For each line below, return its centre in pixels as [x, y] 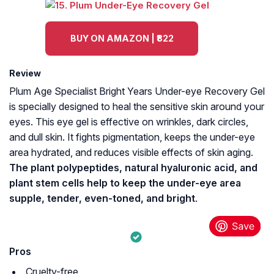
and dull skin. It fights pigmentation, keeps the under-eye [132, 137]
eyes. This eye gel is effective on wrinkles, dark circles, [129, 122]
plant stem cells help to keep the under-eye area [125, 183]
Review [25, 73]
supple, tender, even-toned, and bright [102, 198]
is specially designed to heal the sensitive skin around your [137, 107]
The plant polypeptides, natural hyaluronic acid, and [133, 168]
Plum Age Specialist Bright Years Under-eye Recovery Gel [137, 91]
